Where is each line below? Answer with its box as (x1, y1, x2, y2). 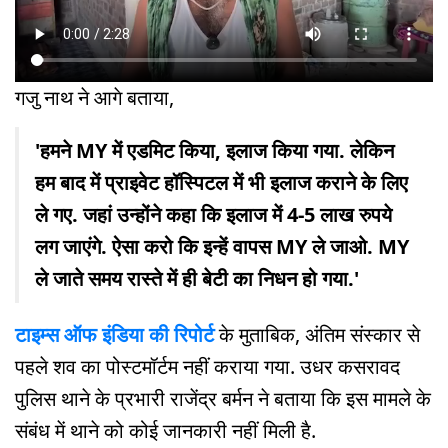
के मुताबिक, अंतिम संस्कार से (219, 320, 420, 348)
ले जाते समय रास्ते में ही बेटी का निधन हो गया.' (35, 264, 359, 292)
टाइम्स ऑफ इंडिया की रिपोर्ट (15, 320, 219, 348)
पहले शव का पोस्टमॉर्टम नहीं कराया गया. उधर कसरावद (15, 352, 400, 380)
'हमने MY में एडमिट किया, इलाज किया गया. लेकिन (35, 136, 394, 164)
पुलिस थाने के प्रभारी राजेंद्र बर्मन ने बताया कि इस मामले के (15, 384, 431, 412)
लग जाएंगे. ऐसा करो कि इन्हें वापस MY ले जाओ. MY (35, 232, 409, 260)
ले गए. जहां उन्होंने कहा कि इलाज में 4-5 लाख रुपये (35, 200, 392, 228)
